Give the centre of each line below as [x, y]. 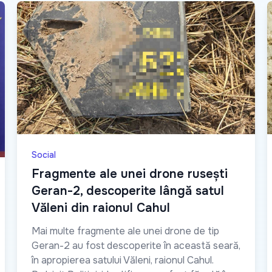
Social [44, 155]
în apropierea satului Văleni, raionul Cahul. [123, 260]
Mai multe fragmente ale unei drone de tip [125, 231]
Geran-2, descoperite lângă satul [128, 191]
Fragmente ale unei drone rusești [130, 174]
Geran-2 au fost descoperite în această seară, [136, 246]
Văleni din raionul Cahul [101, 208]
